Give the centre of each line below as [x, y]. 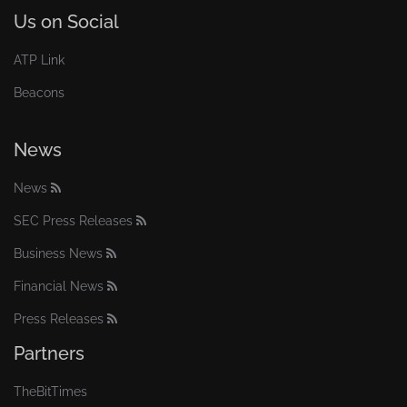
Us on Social [66, 22]
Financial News [59, 286]
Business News [58, 253]
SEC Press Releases [73, 221]
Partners [49, 353]
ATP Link [39, 60]
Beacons [39, 93]
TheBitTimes [50, 392]
